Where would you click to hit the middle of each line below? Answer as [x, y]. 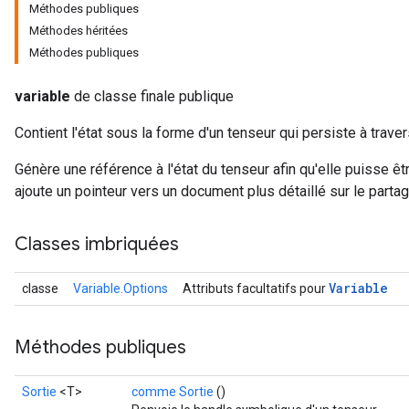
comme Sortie [173, 392]
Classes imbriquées [97, 244]
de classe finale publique [152, 96]
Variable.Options [121, 288]
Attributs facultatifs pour [256, 288]
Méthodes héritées [79, 31]
